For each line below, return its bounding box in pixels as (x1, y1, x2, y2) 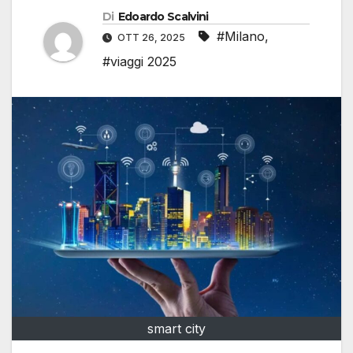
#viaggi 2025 (102, 54, 176, 70)
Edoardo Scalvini (117, 9, 209, 24)
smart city (147, 320, 206, 336)
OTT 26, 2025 (115, 32, 188, 44)
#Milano (217, 28, 265, 45)
